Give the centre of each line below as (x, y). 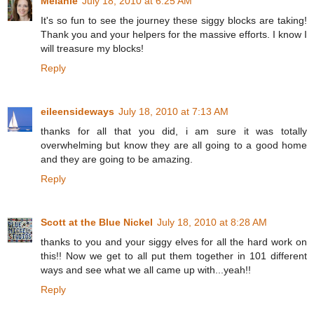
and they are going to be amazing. (117, 159)
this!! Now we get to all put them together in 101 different (174, 255)
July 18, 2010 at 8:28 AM (212, 222)
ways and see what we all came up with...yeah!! (146, 269)
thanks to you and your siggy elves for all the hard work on (174, 241)
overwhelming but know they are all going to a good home (174, 145)
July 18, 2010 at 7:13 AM (173, 111)
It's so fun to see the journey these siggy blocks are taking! (174, 20)
